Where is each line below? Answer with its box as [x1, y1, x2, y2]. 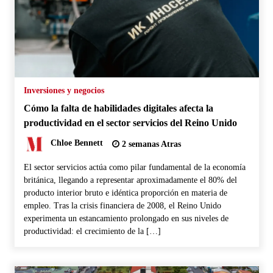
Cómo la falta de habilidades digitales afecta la [23, 102, 213, 114]
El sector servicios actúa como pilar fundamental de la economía [23, 162, 246, 172]
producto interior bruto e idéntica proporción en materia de [23, 188, 227, 197]
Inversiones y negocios [23, 85, 104, 95]
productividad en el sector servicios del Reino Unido [23, 116, 237, 129]
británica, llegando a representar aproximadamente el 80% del [23, 175, 237, 185]
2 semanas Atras [119, 139, 181, 149]
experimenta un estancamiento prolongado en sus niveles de [23, 213, 229, 223]
